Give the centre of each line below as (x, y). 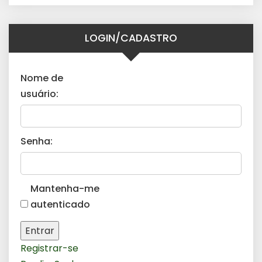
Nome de (42, 78)
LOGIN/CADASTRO (131, 38)
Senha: (37, 142)
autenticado (60, 205)
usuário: (39, 94)
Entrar (40, 231)
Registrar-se (49, 249)
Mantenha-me (65, 189)
